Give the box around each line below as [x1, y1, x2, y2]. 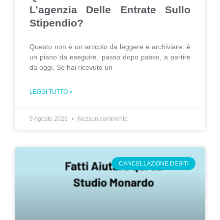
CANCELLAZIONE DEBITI [118, 160, 189, 167]
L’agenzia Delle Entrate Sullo [29, 4, 191, 15]
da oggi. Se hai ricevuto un [29, 63, 112, 71]
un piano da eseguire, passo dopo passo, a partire [29, 53, 191, 61]
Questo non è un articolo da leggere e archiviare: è [29, 43, 191, 51]
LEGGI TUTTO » [29, 88, 73, 95]
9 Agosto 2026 [29, 115, 69, 122]
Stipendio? [29, 17, 83, 28]
